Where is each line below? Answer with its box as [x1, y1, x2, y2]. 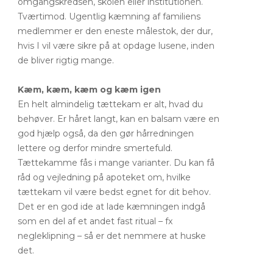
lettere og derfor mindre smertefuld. [18, 143, 172, 154]
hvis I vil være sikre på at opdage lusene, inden [18, 40, 214, 51]
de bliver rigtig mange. [18, 55, 114, 66]
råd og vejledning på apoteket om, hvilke [18, 172, 191, 183]
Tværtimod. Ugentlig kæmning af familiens [18, 11, 200, 22]
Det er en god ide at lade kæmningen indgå [18, 201, 205, 212]
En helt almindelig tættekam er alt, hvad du [18, 99, 203, 110]
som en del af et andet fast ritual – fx [18, 216, 172, 227]
